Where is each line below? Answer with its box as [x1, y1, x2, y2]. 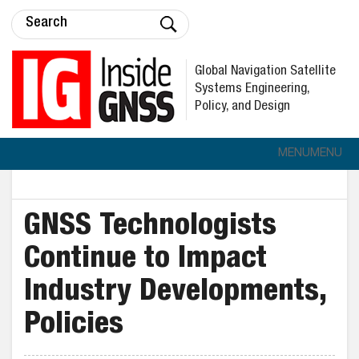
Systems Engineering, [195, 82, 310, 96]
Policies [24, 311, 123, 341]
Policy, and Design [195, 99, 290, 114]
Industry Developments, [24, 278, 326, 309]
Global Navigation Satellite [195, 64, 336, 79]
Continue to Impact [24, 245, 267, 276]
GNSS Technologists [24, 212, 276, 243]
